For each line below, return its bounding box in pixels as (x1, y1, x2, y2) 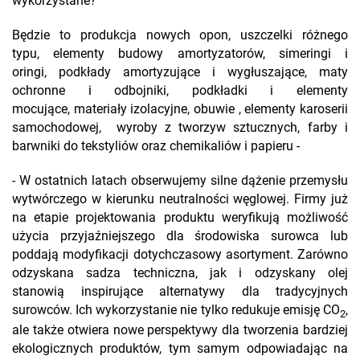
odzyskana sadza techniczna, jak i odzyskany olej (12, 266, 348, 281)
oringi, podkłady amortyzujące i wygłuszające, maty (12, 65, 348, 80)
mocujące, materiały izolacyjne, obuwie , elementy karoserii (12, 102, 348, 117)
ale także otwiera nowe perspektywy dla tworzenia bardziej (12, 323, 348, 338)
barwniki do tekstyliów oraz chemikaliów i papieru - (12, 139, 300, 154)
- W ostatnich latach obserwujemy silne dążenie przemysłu (12, 174, 348, 189)
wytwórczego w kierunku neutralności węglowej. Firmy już (12, 192, 348, 207)
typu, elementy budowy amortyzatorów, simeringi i (12, 47, 348, 62)
